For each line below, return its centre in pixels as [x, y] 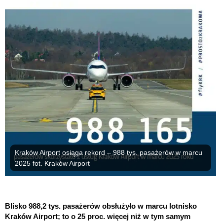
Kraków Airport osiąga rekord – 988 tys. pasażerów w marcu [109, 152]
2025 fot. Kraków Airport [52, 163]
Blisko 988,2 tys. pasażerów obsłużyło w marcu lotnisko [101, 206]
